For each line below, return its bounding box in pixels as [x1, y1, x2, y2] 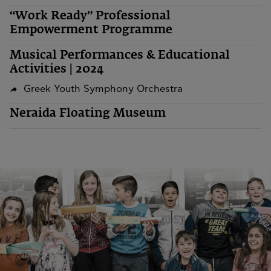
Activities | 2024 [10, 63, 104, 75]
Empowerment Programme [10, 24, 172, 36]
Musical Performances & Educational [10, 49, 230, 61]
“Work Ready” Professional [10, 10, 171, 22]
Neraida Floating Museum [10, 107, 166, 119]
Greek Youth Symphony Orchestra [23, 84, 183, 94]
